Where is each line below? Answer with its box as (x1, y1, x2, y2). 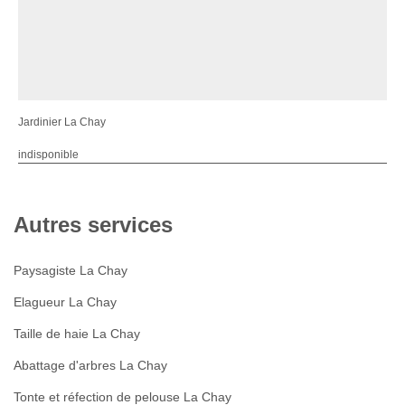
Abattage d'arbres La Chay (14, 357, 167, 372)
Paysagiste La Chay (14, 262, 127, 278)
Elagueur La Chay (14, 294, 117, 309)
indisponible (18, 147, 79, 161)
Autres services (14, 212, 173, 237)
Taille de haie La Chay (14, 325, 140, 341)
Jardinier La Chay (18, 115, 106, 128)
